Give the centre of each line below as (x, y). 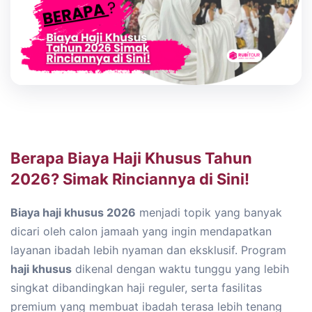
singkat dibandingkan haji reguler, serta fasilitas (136, 288)
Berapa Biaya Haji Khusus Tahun (131, 158)
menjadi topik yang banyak (209, 213)
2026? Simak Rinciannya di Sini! (130, 179)
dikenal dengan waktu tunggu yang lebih (180, 269)
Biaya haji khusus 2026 (73, 213)
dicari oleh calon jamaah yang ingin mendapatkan (141, 232)
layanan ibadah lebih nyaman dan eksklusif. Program (148, 250)
